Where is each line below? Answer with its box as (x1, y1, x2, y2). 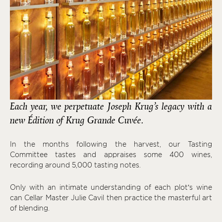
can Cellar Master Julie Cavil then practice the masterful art (10, 194, 212, 202)
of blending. (10, 204, 50, 213)
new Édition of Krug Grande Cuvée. (10, 114, 144, 127)
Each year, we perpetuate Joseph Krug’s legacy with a (10, 100, 212, 113)
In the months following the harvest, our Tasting (10, 140, 212, 149)
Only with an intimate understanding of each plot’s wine (10, 183, 212, 192)
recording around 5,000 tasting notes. (10, 161, 143, 169)
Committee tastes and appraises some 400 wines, (10, 151, 212, 159)
